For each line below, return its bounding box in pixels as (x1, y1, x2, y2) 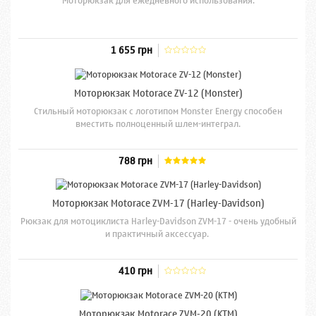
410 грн (119, 262, 152, 281)
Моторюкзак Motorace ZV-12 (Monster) (73, 84, 243, 102)
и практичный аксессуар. (105, 226, 211, 243)
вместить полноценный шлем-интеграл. (75, 115, 241, 132)
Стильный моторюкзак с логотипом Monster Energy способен (34, 102, 282, 119)
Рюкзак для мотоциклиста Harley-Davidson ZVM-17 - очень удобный (20, 213, 296, 230)
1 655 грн (111, 42, 152, 60)
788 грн (119, 152, 152, 170)
